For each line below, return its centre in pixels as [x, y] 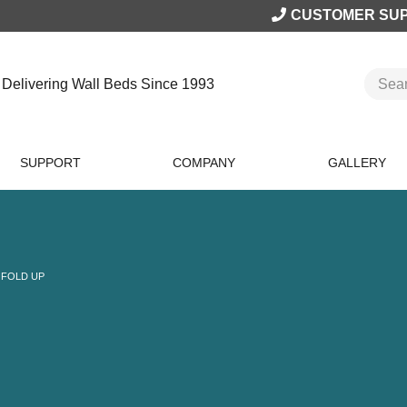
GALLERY [357, 163]
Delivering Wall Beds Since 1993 [108, 84]
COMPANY [203, 163]
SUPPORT [50, 163]
